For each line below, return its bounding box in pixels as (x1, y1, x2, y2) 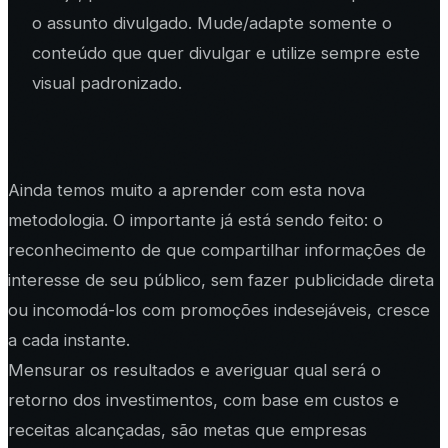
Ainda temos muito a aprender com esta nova (8, 179, 365, 200)
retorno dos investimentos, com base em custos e (8, 389, 399, 410)
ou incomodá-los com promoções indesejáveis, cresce (8, 299, 430, 320)
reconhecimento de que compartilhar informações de (8, 239, 426, 260)
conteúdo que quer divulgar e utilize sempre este (31, 42, 420, 63)
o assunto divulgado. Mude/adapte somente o (31, 12, 392, 33)
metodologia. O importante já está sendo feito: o (8, 209, 383, 230)
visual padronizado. (31, 72, 182, 93)
